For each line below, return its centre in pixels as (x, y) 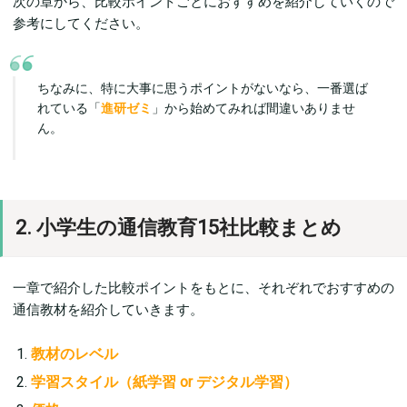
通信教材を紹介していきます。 (108, 310)
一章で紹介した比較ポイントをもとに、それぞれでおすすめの (203, 288)
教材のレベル (74, 354)
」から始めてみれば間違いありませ (253, 109)
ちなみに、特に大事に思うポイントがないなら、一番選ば (203, 89)
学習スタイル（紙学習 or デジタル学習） (164, 382)
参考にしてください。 (81, 24)
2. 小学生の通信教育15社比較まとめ (179, 228)
